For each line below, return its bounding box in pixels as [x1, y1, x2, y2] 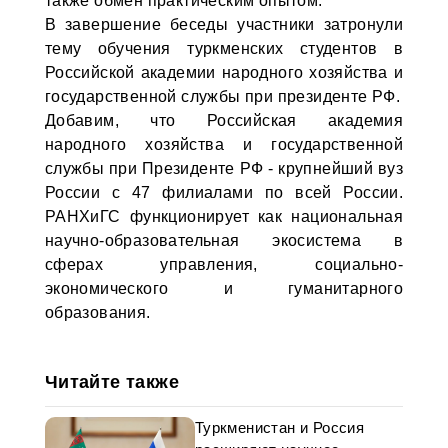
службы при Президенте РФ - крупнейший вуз [44, 160, 404, 177]
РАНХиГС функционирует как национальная [44, 208, 404, 225]
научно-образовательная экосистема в [44, 232, 404, 249]
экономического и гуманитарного [44, 280, 404, 297]
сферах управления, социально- [44, 256, 404, 273]
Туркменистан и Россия [194, 419, 365, 436]
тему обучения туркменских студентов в [44, 40, 404, 57]
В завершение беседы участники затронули [44, 16, 404, 33]
